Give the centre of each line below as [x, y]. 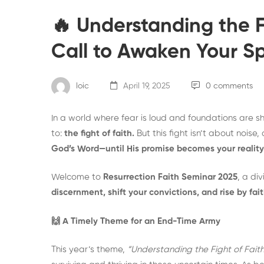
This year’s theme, [89, 250]
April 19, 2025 [146, 86]
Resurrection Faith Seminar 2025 [170, 177]
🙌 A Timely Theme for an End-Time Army [136, 221]
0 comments [229, 86]
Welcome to [77, 177]
